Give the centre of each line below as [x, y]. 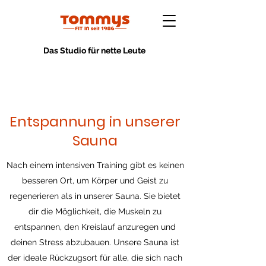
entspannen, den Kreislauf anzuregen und [95, 227]
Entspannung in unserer [95, 121]
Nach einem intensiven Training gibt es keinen [95, 165]
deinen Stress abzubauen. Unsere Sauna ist [95, 242]
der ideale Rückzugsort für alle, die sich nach [95, 258]
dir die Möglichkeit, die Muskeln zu [95, 211]
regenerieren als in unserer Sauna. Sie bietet [95, 196]
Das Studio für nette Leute [94, 50]
